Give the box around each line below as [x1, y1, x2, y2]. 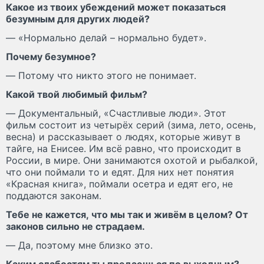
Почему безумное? [6, 50, 96, 62]
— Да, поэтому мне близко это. [6, 239, 153, 251]
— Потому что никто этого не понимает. [6, 69, 196, 81]
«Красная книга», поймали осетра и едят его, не [6, 177, 233, 190]
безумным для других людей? [6, 12, 150, 25]
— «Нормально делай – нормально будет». [6, 31, 206, 44]
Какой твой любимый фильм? [6, 88, 147, 100]
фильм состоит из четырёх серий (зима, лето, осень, [6, 118, 256, 131]
